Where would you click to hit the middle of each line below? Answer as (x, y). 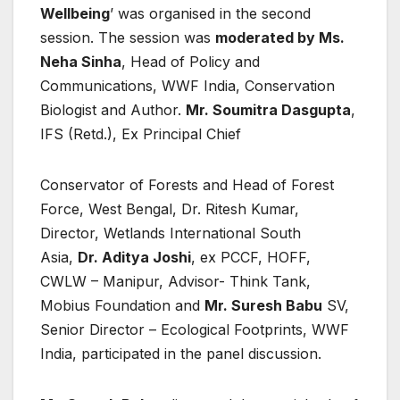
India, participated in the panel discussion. (181, 353)
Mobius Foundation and (122, 305)
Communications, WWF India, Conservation (187, 85)
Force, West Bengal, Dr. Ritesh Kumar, (170, 208)
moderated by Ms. (280, 37)
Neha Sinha (81, 61)
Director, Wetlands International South (171, 233)
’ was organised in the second (210, 13)
